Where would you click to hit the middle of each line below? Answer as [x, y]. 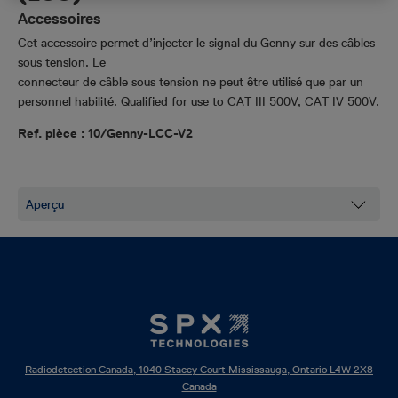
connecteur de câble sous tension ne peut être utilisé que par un [191, 82]
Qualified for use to [172, 101]
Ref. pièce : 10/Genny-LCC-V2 [105, 133]
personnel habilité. [69, 101]
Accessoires [60, 19]
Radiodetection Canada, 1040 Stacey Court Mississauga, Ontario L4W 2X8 [199, 369]
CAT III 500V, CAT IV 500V [300, 101]
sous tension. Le [62, 62]
